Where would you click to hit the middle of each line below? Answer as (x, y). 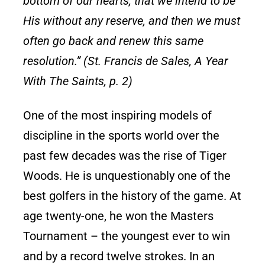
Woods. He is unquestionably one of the (127, 175)
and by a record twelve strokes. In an (119, 256)
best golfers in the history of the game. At (132, 195)
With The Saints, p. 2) (78, 81)
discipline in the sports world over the (122, 135)
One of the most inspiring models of (118, 115)
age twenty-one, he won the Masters (119, 216)
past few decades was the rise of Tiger (125, 155)
